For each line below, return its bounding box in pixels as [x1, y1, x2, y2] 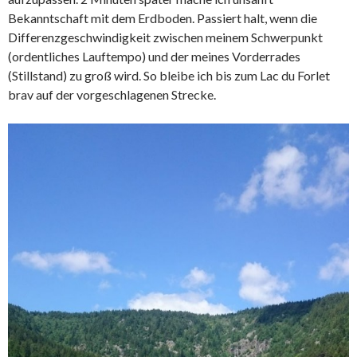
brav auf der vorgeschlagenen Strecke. [8, 86, 216, 102]
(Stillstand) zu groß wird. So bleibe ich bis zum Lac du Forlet [8, 67, 330, 83]
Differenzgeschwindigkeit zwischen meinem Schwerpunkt [8, 29, 323, 45]
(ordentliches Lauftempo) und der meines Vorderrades [8, 48, 300, 64]
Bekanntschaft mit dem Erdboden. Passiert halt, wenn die [8, 10, 317, 25]
